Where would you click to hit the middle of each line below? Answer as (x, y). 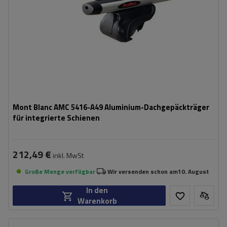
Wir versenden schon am (143, 171)
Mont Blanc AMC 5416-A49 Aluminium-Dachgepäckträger (111, 107)
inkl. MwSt (67, 155)
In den (97, 190)
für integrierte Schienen (56, 118)
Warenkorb (97, 201)
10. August (194, 171)
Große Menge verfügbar (60, 171)
